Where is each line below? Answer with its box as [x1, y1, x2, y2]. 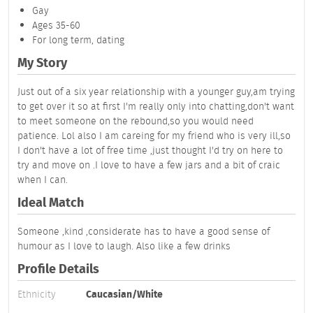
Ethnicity [17, 287, 56, 302]
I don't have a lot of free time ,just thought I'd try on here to [17, 143, 283, 158]
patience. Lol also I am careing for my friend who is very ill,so [17, 129, 291, 143]
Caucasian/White [86, 287, 163, 302]
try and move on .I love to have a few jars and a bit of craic [17, 158, 280, 173]
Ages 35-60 [32, 18, 80, 33]
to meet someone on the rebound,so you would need [17, 114, 254, 129]
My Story [17, 53, 67, 72]
